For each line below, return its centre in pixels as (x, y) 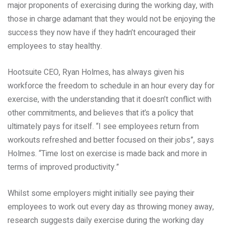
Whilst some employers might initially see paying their (101, 193)
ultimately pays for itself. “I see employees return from (103, 127)
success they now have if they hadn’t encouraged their (102, 33)
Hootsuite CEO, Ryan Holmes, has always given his (96, 72)
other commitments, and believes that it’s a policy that (100, 113)
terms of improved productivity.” (63, 167)
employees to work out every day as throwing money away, (111, 207)
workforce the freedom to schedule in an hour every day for (111, 86)
